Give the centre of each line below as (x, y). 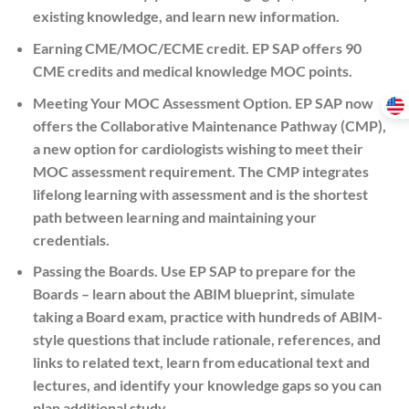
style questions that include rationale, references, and (206, 340)
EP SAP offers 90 (305, 48)
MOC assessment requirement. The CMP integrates (200, 171)
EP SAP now (332, 102)
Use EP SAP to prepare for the (257, 271)
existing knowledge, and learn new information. (186, 16)
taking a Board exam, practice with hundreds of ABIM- (207, 317)
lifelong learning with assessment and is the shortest (200, 194)
